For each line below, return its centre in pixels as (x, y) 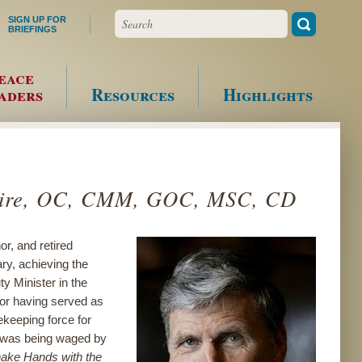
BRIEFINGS (32, 29)
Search (133, 18)
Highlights (268, 95)
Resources (133, 95)
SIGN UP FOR (37, 19)
